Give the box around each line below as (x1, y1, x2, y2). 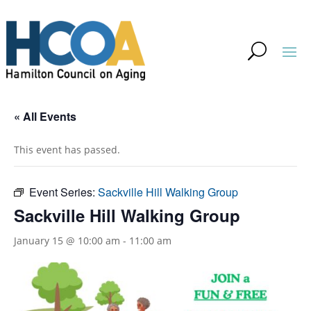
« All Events (14, 108, 76, 125)
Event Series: (29, 184, 98, 201)
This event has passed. (14, 143, 120, 157)
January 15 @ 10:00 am (14, 234, 120, 248)
